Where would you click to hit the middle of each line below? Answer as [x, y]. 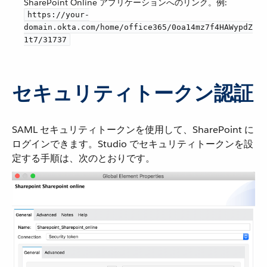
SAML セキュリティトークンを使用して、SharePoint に [133, 129]
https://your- [58, 14]
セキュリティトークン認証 [133, 93]
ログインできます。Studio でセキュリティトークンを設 [133, 144]
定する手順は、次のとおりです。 [83, 158]
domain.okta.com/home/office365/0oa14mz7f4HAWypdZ [138, 27]
